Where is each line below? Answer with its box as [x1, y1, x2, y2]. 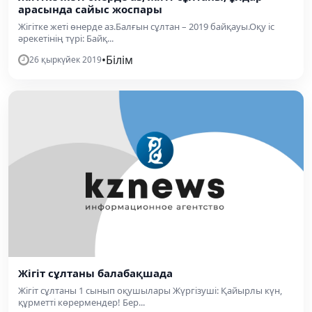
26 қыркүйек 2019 [29, 54, 102, 65]
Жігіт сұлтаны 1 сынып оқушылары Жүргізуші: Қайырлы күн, [18, 283, 282, 297]
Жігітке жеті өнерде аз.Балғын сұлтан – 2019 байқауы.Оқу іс [18, 20, 274, 33]
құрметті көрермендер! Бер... [18, 295, 145, 309]
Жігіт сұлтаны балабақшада [18, 265, 173, 280]
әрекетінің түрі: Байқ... [18, 32, 114, 45]
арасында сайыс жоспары [18, 2, 162, 16]
